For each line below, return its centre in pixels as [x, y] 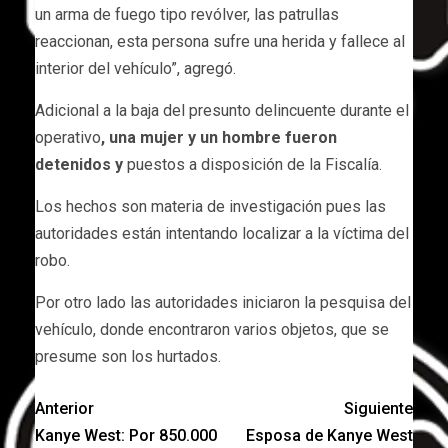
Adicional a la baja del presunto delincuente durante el [222, 110]
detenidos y [79, 164]
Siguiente [378, 408]
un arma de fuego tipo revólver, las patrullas [187, 14]
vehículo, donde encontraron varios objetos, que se [212, 329]
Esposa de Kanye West [329, 435]
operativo [68, 137]
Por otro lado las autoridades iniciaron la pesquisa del [223, 302]
